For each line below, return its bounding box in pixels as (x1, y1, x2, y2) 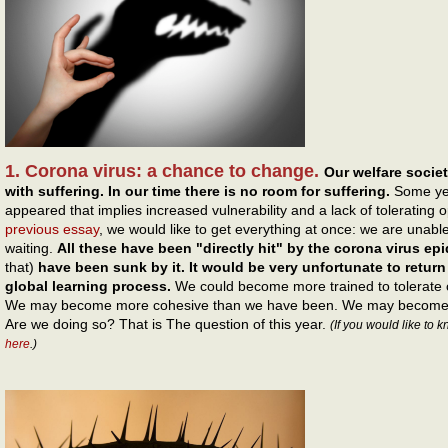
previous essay (5, 220, 99, 237)
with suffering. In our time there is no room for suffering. (5, 182, 394, 199)
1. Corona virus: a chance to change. (5, 160, 319, 181)
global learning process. (5, 277, 171, 294)
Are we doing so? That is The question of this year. (5, 315, 330, 332)
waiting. (5, 239, 57, 256)
